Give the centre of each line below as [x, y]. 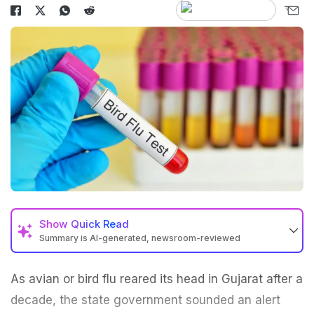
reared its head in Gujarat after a [210, 279]
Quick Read [100, 224]
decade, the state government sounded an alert [145, 300]
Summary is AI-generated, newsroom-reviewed [140, 238]
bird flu [95, 279]
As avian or [42, 279]
